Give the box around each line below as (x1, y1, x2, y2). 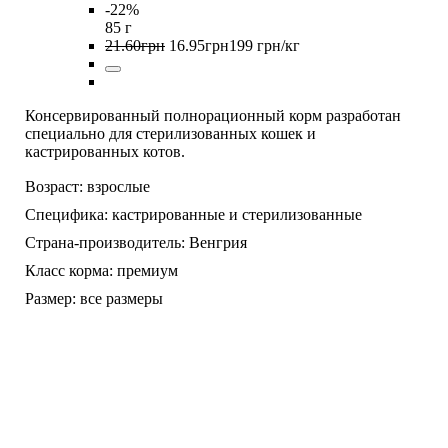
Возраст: (25, 177, 83, 195)
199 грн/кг (229, 36, 300, 54)
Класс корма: (25, 261, 113, 279)
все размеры (80, 289, 163, 307)
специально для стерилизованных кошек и (25, 124, 316, 142)
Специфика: (25, 205, 108, 223)
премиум (117, 261, 178, 279)
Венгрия (189, 233, 247, 251)
